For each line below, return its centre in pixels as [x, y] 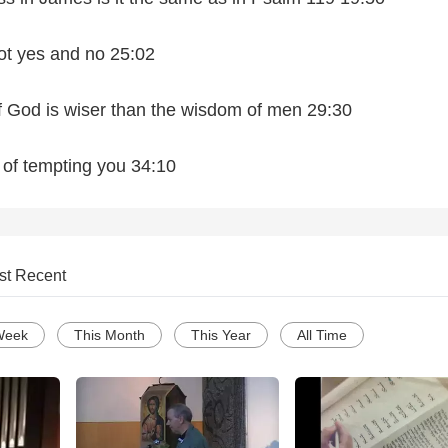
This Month [109, 335]
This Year [221, 335]
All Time [322, 335]
